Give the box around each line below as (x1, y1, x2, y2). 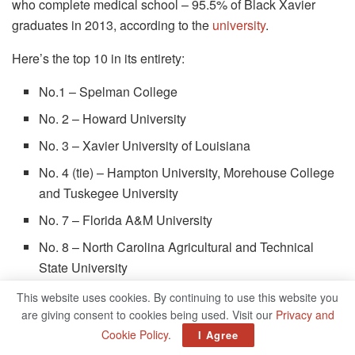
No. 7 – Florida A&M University (39, 211, 213, 230)
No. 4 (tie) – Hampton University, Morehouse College (39, 163, 335, 182)
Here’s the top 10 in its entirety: (12, 49, 185, 68)
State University (39, 258, 128, 277)
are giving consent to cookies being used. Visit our (21, 307, 276, 323)
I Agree (197, 327, 239, 342)
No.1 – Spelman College (39, 82, 178, 101)
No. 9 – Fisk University (39, 285, 166, 304)
